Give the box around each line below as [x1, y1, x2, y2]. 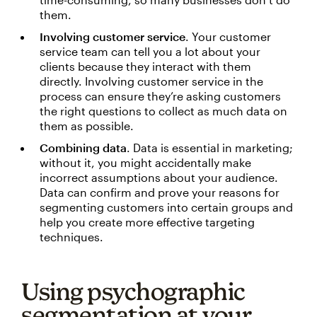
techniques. [40, 230, 103, 244]
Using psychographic [21, 277, 246, 306]
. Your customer [185, 30, 271, 44]
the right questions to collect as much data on [40, 104, 287, 118]
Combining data [40, 141, 127, 155]
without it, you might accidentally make [40, 156, 251, 170]
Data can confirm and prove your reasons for [40, 185, 279, 200]
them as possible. [40, 119, 134, 133]
